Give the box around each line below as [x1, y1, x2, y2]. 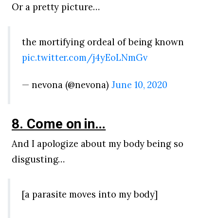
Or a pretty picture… [12, 1, 100, 13]
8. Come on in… [12, 116, 106, 132]
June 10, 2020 [111, 79, 168, 91]
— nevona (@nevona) [22, 79, 111, 91]
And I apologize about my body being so [12, 138, 183, 150]
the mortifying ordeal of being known [22, 36, 184, 48]
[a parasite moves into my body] [22, 188, 158, 200]
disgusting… [12, 153, 65, 165]
